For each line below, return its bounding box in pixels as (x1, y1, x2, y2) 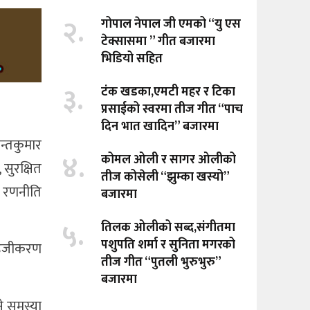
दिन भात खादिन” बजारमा (101, 116, 219, 138)
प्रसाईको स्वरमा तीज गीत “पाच (101, 99, 244, 120)
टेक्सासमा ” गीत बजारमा (101, 31, 216, 53)
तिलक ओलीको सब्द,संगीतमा (101, 217, 236, 239)
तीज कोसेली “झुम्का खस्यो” (101, 167, 230, 188)
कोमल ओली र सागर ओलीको (101, 149, 237, 171)
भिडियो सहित (101, 48, 163, 70)
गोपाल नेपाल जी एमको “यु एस (101, 14, 241, 35)
